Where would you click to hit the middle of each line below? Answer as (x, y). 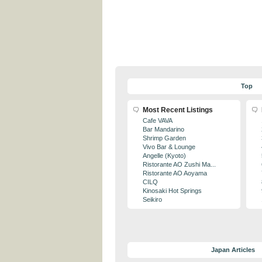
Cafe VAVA (158, 120)
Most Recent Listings (178, 110)
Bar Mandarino (163, 129)
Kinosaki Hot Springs (172, 191)
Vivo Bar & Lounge (169, 147)
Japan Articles (233, 250)
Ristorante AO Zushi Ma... (179, 164)
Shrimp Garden (164, 138)
